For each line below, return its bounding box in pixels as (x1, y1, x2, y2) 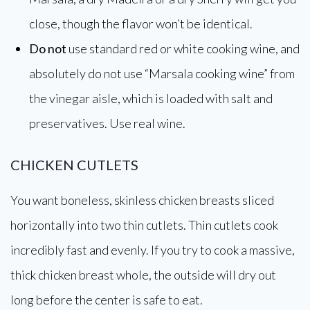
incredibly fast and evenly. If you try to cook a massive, (10, 242, 295, 257)
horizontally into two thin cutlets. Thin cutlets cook (10, 217, 278, 232)
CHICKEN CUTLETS (10, 156, 138, 173)
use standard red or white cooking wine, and (66, 41, 300, 56)
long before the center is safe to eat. (10, 292, 203, 307)
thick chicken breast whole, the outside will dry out (10, 267, 276, 282)
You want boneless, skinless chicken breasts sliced (10, 192, 274, 208)
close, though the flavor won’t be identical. (29, 16, 253, 31)
